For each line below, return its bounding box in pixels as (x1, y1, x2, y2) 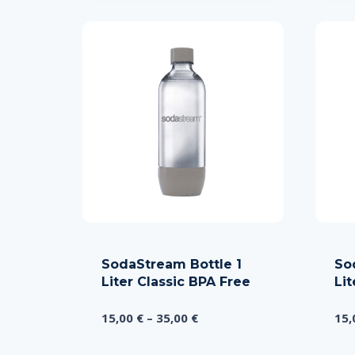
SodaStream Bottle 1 (101, 256, 242, 272)
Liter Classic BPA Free (101, 273, 250, 289)
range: (197, 327, 235, 344)
